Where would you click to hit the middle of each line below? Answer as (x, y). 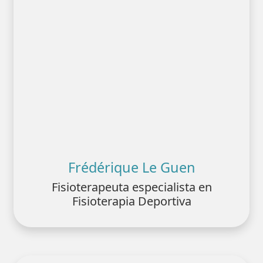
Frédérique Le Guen (131, 167)
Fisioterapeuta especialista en (131, 187)
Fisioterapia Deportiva (131, 201)
